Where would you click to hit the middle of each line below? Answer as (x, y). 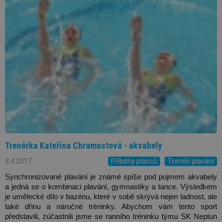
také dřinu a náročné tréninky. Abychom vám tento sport (111, 207)
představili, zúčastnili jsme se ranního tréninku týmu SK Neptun (111, 217)
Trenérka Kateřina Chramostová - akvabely (83, 145)
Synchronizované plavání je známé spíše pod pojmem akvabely (111, 177)
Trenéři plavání (191, 161)
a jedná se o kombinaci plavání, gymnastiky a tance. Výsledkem (111, 187)
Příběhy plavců (134, 161)
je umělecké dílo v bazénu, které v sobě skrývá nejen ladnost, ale (111, 197)
